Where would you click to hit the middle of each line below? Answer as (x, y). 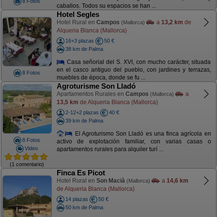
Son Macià (110, 181)
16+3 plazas (79, 41)
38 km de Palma (84, 49)
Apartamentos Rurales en (91, 94)
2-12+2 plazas (82, 112)
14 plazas (77, 199)
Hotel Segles (78, 14)
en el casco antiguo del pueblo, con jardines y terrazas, (134, 70)
